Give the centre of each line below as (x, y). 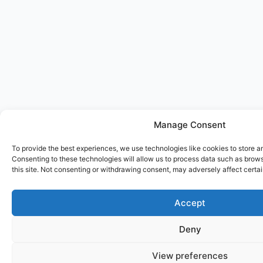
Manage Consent (190, 125)
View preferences (190, 255)
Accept (190, 203)
